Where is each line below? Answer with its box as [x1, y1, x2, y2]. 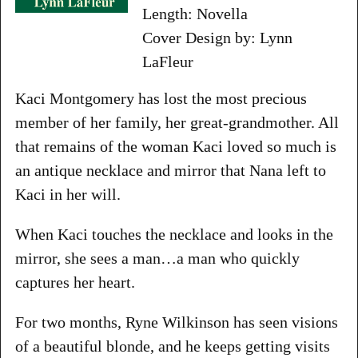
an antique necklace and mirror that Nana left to [14, 161, 326, 179]
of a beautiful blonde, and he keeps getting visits [14, 336, 330, 355]
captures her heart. [14, 272, 135, 291]
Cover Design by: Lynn [141, 28, 292, 46]
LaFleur [141, 52, 193, 70]
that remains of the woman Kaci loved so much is [14, 137, 336, 155]
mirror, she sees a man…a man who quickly [14, 249, 300, 267]
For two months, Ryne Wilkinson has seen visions [14, 312, 338, 331]
